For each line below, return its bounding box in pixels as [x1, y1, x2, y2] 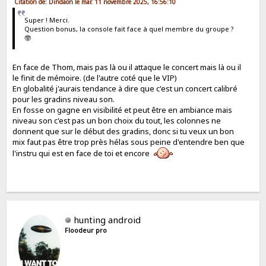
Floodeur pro [65, 226, 107, 235]
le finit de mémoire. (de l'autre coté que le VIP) [12, 72, 178, 83]
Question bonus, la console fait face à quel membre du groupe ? [24, 24, 234, 33]
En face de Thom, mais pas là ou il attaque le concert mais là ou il [12, 61, 242, 72]
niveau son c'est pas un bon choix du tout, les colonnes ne [12, 115, 221, 126]
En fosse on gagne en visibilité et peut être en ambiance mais [12, 104, 233, 115]
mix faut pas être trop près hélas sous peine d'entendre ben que [12, 136, 245, 147]
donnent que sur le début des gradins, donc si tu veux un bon [12, 125, 235, 137]
